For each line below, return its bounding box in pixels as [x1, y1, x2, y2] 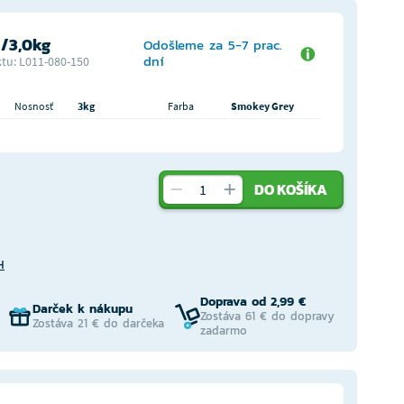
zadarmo [200, 322, 248, 339]
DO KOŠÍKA [254, 179, 327, 200]
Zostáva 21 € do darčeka [32, 315, 164, 332]
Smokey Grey [230, 99, 294, 113]
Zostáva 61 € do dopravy [200, 308, 335, 325]
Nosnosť [14, 99, 53, 113]
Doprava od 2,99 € [200, 292, 307, 311]
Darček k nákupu [32, 299, 133, 318]
